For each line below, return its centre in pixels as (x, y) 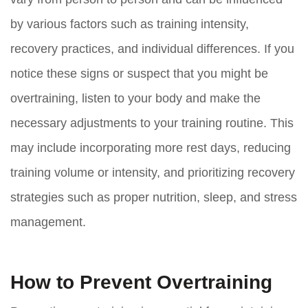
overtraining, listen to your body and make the (135, 99)
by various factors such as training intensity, (130, 24)
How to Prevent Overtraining (141, 283)
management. (48, 222)
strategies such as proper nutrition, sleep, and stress (154, 198)
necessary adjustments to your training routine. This (152, 123)
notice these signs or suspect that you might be (139, 74)
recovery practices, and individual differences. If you (152, 49)
